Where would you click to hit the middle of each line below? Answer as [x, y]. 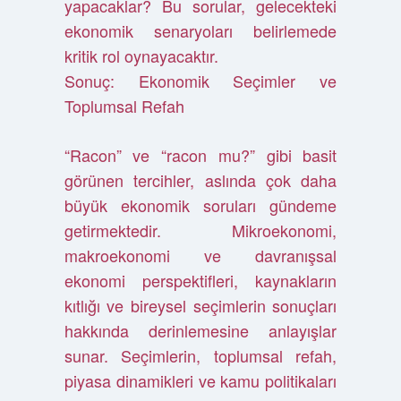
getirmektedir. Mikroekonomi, [200, 230]
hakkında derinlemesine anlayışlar [200, 330]
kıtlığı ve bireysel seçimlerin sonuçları [200, 305]
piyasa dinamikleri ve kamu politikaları [200, 380]
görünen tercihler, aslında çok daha [200, 180]
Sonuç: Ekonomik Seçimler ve [200, 81]
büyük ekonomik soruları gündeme [200, 205]
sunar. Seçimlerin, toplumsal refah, [200, 355]
